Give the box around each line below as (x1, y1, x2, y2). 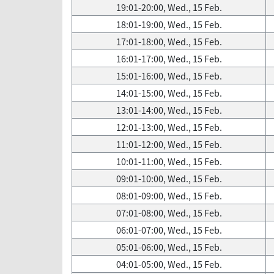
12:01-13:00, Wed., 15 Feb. (116, 120, 222, 134)
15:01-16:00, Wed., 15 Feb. (116, 69, 222, 83)
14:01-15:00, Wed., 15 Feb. (116, 86, 222, 100)
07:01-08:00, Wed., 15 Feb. (116, 206, 222, 220)
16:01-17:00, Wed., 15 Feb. (116, 52, 222, 65)
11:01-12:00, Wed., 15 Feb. (116, 138, 222, 151)
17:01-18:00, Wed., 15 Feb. (116, 35, 222, 48)
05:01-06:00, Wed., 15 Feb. (116, 240, 222, 254)
